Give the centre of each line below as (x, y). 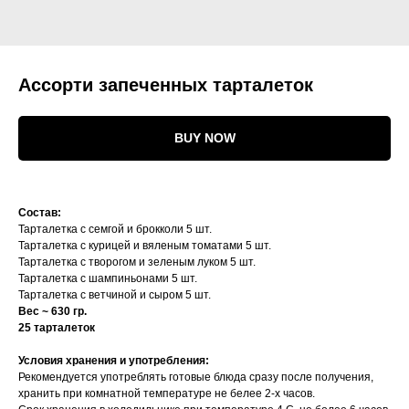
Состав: (40, 213)
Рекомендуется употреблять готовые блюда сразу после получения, (196, 378)
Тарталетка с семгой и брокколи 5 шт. (115, 230)
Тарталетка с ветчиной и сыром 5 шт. (115, 295)
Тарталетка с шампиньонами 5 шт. (108, 279)
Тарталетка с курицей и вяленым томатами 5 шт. (145, 246)
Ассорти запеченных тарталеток (166, 85)
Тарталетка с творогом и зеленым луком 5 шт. (137, 262)
